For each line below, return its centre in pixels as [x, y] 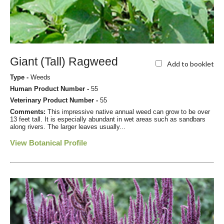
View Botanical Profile [48, 143]
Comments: [29, 112]
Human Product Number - [50, 89]
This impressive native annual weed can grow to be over [129, 112]
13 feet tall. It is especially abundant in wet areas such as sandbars [108, 119]
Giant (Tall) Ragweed [64, 62]
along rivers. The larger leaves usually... [68, 127]
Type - [20, 77]
